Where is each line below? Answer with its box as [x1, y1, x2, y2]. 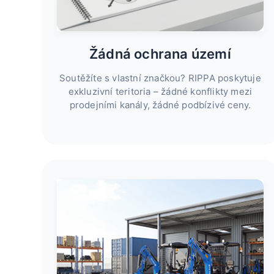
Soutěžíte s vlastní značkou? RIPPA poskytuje [59, 72, 261, 84]
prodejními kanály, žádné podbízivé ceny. [69, 99, 251, 111]
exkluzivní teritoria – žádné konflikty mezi [68, 86, 253, 98]
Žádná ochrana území [89, 46, 231, 62]
